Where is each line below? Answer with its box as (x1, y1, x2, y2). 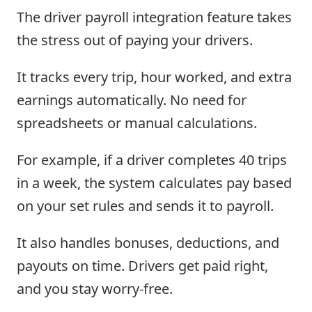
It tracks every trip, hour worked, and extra (17, 67, 292, 86)
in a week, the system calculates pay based (17, 173, 292, 192)
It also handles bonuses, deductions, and (17, 233, 279, 252)
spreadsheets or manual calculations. (17, 113, 257, 132)
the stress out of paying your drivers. (17, 30, 253, 49)
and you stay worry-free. (17, 279, 173, 298)
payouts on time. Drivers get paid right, (17, 256, 268, 275)
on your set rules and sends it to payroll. (17, 196, 274, 215)
